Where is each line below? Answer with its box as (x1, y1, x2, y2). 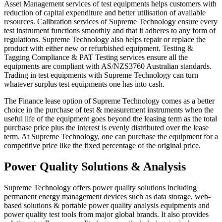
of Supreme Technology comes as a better (82, 97, 215, 106)
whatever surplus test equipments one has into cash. (4, 80, 165, 89)
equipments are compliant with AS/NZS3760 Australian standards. (4, 62, 212, 71)
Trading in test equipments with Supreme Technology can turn (4, 71, 198, 80)
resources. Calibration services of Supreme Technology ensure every (4, 17, 218, 26)
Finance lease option (18, 97, 82, 106)
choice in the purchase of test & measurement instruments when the (4, 106, 214, 114)
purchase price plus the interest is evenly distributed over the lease (4, 123, 209, 132)
